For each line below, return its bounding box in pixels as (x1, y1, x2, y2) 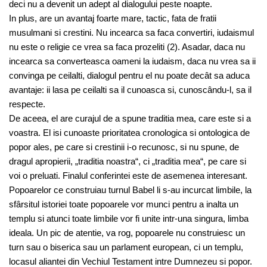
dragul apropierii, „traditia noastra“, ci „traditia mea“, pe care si (9, 156, 246, 166)
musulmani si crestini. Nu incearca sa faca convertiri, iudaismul (9, 27, 254, 38)
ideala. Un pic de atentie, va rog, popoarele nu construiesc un (9, 228, 245, 238)
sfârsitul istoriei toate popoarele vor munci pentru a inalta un (9, 199, 238, 209)
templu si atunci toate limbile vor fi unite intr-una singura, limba (9, 213, 249, 223)
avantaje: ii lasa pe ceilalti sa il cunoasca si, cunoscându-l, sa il (9, 85, 252, 95)
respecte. (9, 99, 45, 109)
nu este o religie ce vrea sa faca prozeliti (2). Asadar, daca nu (9, 42, 245, 52)
